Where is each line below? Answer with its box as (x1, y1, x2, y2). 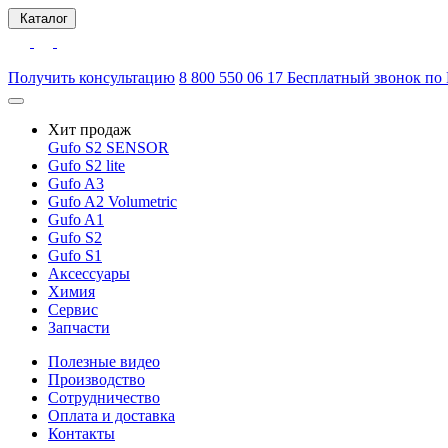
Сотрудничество (48, 389, 160, 406)
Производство (48, 371, 145, 388)
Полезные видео (48, 353, 160, 370)
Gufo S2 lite (48, 157, 125, 174)
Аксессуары (48, 265, 130, 282)
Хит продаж (48, 121, 131, 138)
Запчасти (48, 319, 110, 336)
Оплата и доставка (48, 407, 175, 424)
